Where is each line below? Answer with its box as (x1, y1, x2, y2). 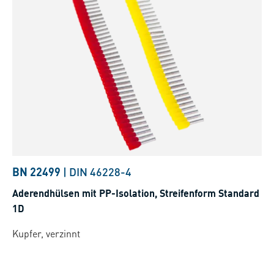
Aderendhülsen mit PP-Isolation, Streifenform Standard (12, 187, 259, 200)
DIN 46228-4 (69, 165, 131, 179)
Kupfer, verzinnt (12, 227, 80, 240)
